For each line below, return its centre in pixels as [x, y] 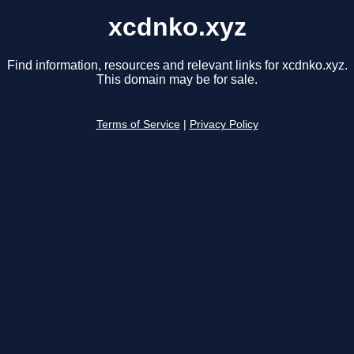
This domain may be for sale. [177, 80]
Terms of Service [138, 125]
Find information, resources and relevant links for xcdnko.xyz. [177, 66]
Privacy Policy [224, 125]
